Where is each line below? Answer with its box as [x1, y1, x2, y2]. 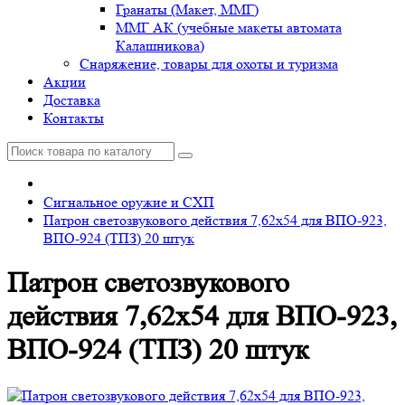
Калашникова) [116, 37, 204, 54]
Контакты [43, 109, 104, 127]
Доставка [43, 91, 100, 108]
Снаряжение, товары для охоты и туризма [80, 55, 338, 72]
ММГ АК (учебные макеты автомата [116, 19, 342, 36]
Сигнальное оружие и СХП [43, 193, 214, 211]
